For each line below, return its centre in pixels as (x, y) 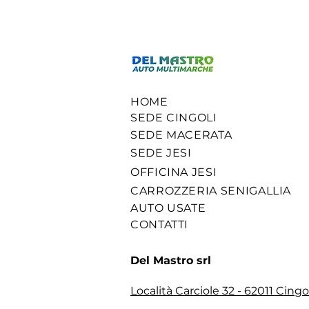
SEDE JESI (161, 153)
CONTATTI (160, 225)
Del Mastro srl (171, 260)
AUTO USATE (168, 208)
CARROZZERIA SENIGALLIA (211, 191)
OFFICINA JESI (174, 172)
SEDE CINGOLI (174, 118)
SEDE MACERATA (181, 135)
